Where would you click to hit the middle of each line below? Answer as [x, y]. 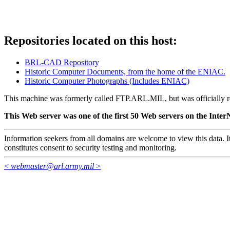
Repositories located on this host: [91, 41]
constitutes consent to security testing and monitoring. [90, 148]
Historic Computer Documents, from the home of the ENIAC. [125, 72]
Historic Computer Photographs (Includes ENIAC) [107, 81]
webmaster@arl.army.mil [52, 166]
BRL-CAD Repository [62, 63]
